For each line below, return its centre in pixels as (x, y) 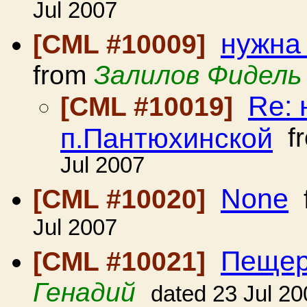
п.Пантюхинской (167, 137)
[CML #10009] (123, 44)
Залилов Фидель (198, 75)
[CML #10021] (123, 261)
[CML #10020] (123, 199)
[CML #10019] (150, 107)
